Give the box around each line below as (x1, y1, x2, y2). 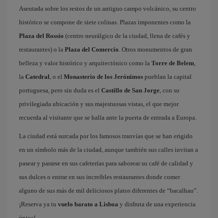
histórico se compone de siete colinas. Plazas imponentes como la (19, 18, 191, 26)
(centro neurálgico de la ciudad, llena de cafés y (64, 32, 190, 39)
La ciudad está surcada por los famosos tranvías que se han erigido (19, 132, 193, 140)
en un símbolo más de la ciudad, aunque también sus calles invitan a (19, 146, 198, 153)
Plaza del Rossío (19, 32, 64, 39)
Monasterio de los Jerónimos (64, 73, 143, 80)
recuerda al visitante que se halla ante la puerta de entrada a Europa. (19, 114, 197, 121)
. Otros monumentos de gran (119, 46, 192, 53)
